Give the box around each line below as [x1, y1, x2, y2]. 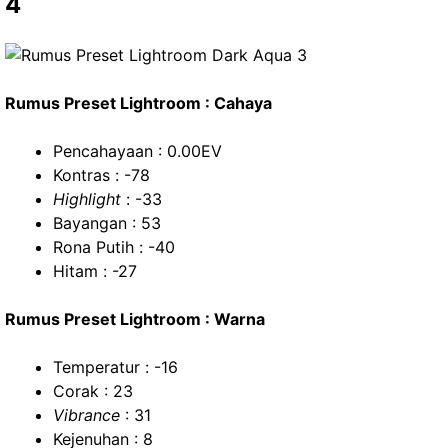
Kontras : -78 [53, 165, 150, 185]
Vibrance [53, 405, 120, 425]
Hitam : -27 [53, 261, 137, 281]
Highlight [53, 189, 121, 209]
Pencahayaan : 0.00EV [53, 141, 222, 161]
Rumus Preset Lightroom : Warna [5, 309, 265, 329]
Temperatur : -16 [53, 357, 178, 377]
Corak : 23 [53, 381, 133, 401]
